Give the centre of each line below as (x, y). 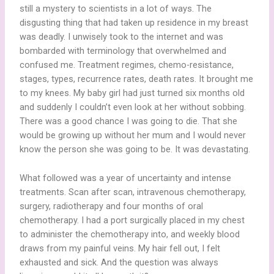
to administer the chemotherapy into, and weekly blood (130, 234)
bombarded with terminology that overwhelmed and (123, 51)
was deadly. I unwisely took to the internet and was (122, 37)
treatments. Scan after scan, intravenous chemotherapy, (133, 192)
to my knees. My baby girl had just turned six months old (132, 93)
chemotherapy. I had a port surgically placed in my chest (132, 220)
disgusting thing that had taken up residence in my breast (134, 23)
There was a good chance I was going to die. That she (129, 121)
